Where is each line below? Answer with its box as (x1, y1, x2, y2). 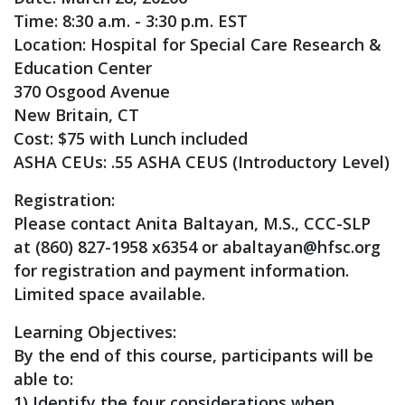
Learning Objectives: (14, 321, 176, 343)
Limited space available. (14, 283, 205, 305)
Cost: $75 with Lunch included (14, 127, 248, 149)
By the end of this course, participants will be (14, 344, 373, 366)
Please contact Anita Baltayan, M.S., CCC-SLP (14, 212, 371, 234)
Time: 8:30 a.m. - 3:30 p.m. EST (14, 10, 248, 32)
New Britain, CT (14, 104, 139, 126)
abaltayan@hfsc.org (222, 236, 381, 258)
